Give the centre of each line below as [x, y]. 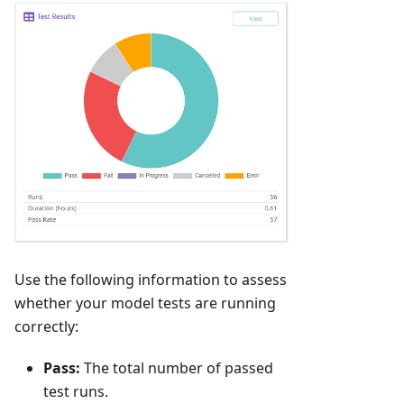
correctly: [46, 326]
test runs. [76, 391]
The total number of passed [177, 367]
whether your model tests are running [145, 303]
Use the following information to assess [151, 279]
